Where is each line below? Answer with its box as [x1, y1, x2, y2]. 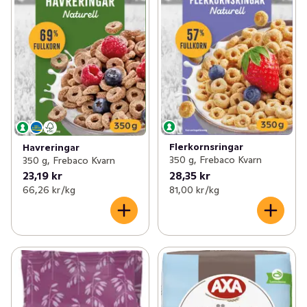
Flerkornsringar [169, 140, 243, 153]
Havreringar [23, 140, 79, 153]
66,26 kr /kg [23, 183, 75, 196]
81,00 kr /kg [169, 183, 219, 196]
